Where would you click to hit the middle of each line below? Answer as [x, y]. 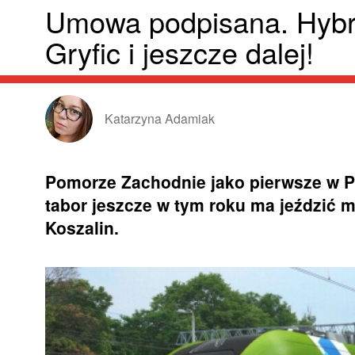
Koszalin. [82, 227]
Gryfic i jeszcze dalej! [179, 52]
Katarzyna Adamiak [160, 118]
